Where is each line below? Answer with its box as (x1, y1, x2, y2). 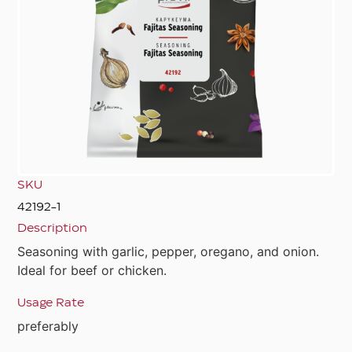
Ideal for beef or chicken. (17, 262, 167, 278)
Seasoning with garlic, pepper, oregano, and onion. (17, 243, 320, 259)
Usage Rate (17, 297, 85, 309)
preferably (17, 317, 79, 334)
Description (17, 222, 88, 234)
